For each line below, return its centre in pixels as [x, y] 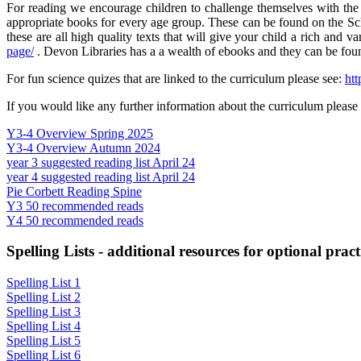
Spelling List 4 [44, 326]
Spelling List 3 [44, 312]
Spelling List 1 [44, 283]
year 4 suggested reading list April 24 [101, 176]
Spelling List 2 [44, 297]
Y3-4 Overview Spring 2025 [80, 133]
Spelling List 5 [44, 341]
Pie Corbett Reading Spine [74, 191]
